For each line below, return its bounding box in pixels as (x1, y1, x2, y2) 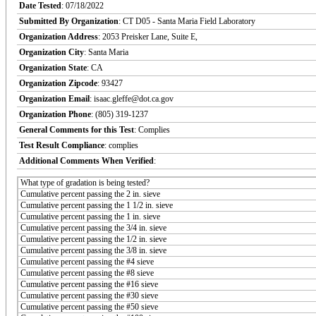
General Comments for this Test (19, 124, 134, 135)
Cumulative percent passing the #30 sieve (20, 290, 158, 300)
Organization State (19, 62, 87, 73)
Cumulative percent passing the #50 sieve (20, 301, 158, 312)
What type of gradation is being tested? (20, 177, 150, 188)
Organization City (19, 47, 84, 57)
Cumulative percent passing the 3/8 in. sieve (20, 245, 166, 255)
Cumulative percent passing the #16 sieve (20, 279, 158, 289)
